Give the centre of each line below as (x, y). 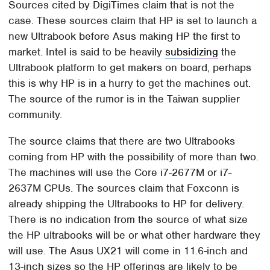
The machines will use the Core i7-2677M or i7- (120, 172)
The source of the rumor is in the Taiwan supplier (124, 99)
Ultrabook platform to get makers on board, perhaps (130, 67)
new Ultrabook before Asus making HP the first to (125, 36)
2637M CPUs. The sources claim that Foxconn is (124, 188)
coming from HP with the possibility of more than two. (134, 156)
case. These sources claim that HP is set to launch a (133, 20)
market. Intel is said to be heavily (87, 52)
